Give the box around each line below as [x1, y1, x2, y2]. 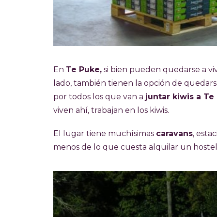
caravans [156, 129, 193, 139]
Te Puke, [66, 65, 102, 75]
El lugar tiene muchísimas [53, 129, 156, 139]
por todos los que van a [53, 92, 145, 102]
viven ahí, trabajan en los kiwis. [53, 106, 169, 115]
